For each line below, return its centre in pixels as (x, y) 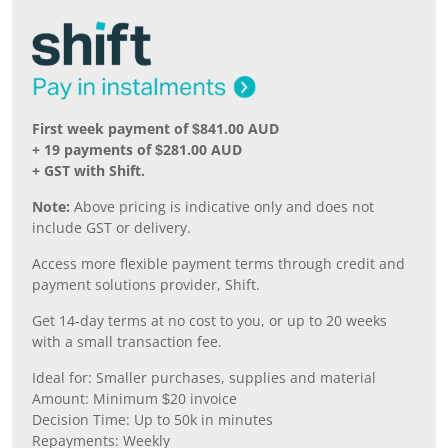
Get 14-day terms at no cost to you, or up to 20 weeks (209, 320)
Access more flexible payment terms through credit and (218, 263)
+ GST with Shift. (88, 170)
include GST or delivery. (111, 227)
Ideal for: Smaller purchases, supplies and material (204, 377)
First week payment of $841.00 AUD (155, 128)
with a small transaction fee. (127, 341)
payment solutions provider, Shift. (146, 284)
